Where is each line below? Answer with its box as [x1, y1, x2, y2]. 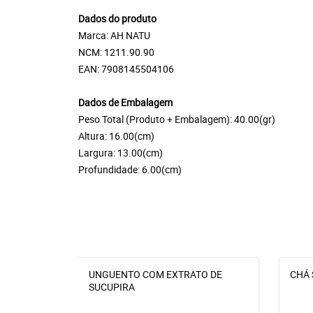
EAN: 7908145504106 [78, 62, 174, 75]
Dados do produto [78, 12, 156, 25]
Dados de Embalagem [78, 96, 173, 109]
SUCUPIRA [89, 280, 135, 293]
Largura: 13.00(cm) [78, 146, 163, 159]
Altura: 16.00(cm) [78, 129, 154, 143]
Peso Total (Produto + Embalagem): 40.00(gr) [78, 112, 275, 126]
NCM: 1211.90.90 [78, 45, 154, 59]
